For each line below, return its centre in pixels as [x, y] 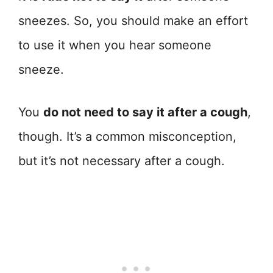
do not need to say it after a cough [145, 112]
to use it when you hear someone [115, 45]
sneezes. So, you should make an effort [133, 21]
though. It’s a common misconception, [127, 137]
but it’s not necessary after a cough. [122, 161]
